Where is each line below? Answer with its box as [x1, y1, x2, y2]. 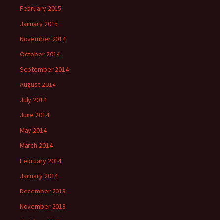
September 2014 [20, 65, 69, 74]
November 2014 [20, 34, 66, 43]
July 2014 [20, 95, 47, 104]
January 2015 [20, 19, 58, 28]
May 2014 [20, 126, 47, 135]
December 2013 [20, 187, 66, 195]
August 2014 [20, 80, 55, 89]
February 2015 [20, 4, 61, 13]
